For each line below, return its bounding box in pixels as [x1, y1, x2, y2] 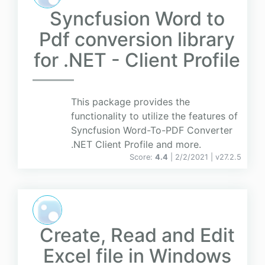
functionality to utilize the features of [71, 110, 238, 122]
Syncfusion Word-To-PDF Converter [71, 124, 232, 137]
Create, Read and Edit [39, 224, 235, 247]
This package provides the [71, 96, 190, 108]
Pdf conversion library [39, 28, 235, 51]
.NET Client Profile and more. [71, 138, 201, 151]
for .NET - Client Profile [34, 49, 240, 72]
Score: [130, 153, 155, 162]
